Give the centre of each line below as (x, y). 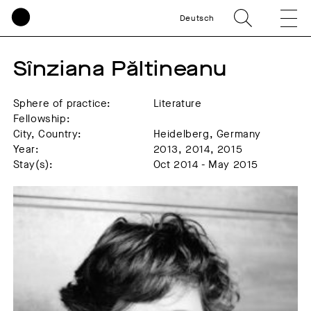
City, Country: (48, 134)
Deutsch (197, 18)
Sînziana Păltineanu (120, 69)
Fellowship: (42, 119)
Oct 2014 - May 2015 (206, 165)
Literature (177, 103)
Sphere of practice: (62, 103)
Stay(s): (33, 165)
